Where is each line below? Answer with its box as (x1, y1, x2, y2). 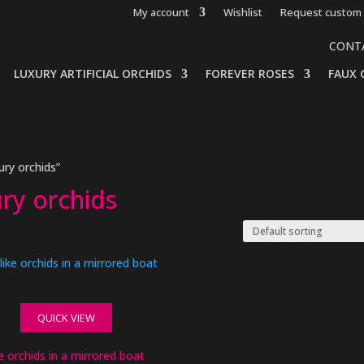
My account (133, 5, 190, 19)
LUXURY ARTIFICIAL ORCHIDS (14, 66, 171, 81)
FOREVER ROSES (206, 66, 294, 81)
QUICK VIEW (37, 310, 96, 325)
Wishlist (223, 5, 263, 19)
